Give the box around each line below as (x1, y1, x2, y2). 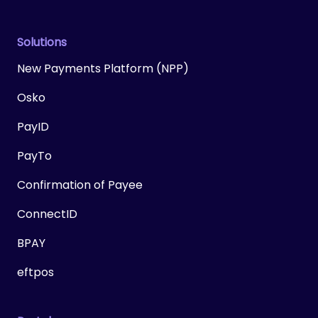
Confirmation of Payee (17, 176, 143, 193)
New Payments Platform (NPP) (17, 60, 189, 77)
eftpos (17, 263, 54, 280)
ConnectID (17, 205, 77, 222)
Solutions (17, 33, 67, 50)
